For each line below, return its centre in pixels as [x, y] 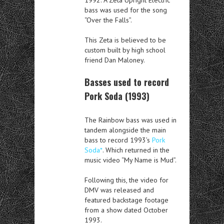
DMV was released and [119, 190]
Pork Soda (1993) [117, 96]
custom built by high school [125, 50]
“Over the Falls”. [108, 20]
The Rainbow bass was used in [130, 120]
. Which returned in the [136, 150]
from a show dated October [126, 210]
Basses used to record [127, 82]
